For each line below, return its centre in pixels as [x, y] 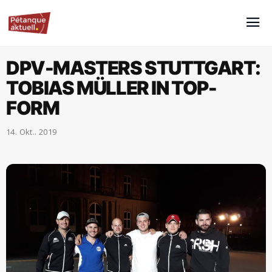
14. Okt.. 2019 [32, 132]
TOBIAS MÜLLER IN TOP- [111, 88]
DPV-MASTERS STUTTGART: [133, 68]
